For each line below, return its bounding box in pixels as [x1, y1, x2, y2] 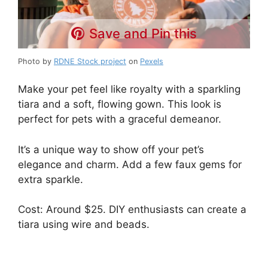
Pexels [140, 56, 163, 66]
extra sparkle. [18, 173, 83, 185]
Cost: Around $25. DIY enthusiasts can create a [18, 203, 246, 216]
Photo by [18, 56, 54, 66]
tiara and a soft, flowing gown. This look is [18, 98, 221, 111]
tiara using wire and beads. [18, 218, 150, 231]
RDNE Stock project [54, 56, 126, 66]
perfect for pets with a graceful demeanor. [18, 113, 221, 126]
